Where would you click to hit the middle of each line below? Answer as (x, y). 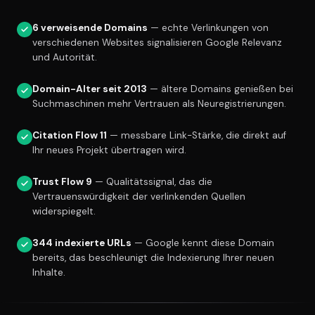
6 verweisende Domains (90, 28)
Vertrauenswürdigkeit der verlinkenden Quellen (139, 197)
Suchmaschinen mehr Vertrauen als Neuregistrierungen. (159, 104)
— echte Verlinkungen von (208, 28)
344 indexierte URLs (82, 243)
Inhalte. (49, 273)
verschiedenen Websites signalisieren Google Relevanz (157, 43)
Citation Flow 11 (70, 136)
